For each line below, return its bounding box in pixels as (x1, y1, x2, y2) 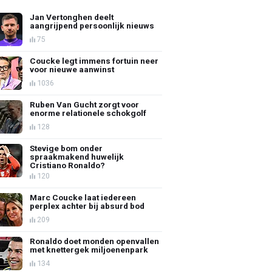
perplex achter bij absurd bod (30, 200, 145, 211)
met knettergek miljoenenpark (30, 244, 149, 254)
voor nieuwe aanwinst (30, 64, 115, 74)
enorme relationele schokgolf (30, 107, 147, 118)
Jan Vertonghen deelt (30, 12, 114, 22)
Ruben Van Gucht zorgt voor (30, 99, 140, 109)
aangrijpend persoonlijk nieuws (30, 20, 155, 30)
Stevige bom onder (30, 143, 103, 153)
